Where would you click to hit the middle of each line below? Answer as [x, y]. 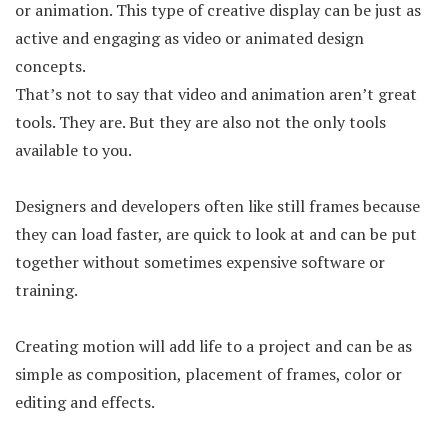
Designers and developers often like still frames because [217, 206]
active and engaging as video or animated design [189, 38]
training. [46, 290]
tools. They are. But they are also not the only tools [200, 122]
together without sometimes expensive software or [200, 262]
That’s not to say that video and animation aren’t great [216, 94]
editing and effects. [85, 402]
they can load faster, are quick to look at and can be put [216, 234]
